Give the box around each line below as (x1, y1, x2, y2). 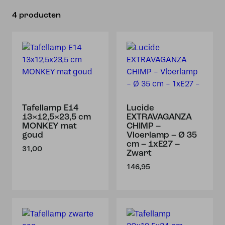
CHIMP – (127, 122, 161, 131)
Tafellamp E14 (22, 104, 78, 113)
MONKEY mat (22, 122, 77, 131)
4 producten (12, 12, 61, 20)
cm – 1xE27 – (127, 140, 180, 149)
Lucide (127, 104, 154, 113)
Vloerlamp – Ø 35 (127, 131, 197, 140)
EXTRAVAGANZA (127, 113, 192, 122)
